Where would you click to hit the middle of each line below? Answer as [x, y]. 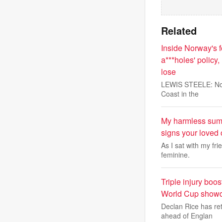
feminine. [175, 155]
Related [179, 30]
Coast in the [180, 94]
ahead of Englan [187, 216]
